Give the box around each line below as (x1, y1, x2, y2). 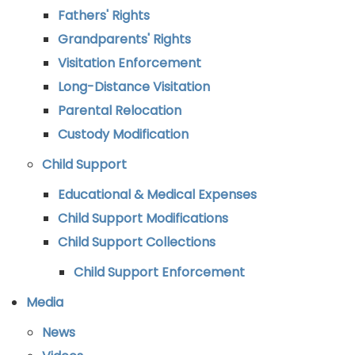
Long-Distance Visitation (58, 78, 210, 96)
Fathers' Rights (58, 6, 150, 25)
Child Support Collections (58, 233, 216, 251)
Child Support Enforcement (74, 263, 245, 281)
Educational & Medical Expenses (58, 185, 257, 204)
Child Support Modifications (58, 209, 228, 227)
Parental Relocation (58, 101, 181, 120)
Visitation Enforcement (58, 54, 201, 72)
